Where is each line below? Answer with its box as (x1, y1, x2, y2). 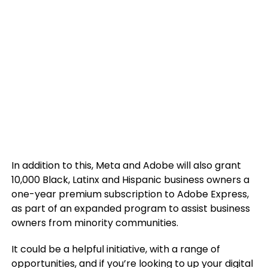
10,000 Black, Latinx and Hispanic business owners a (11, 173, 249, 187)
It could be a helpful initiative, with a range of (11, 242, 220, 256)
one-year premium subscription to (11, 187, 177, 201)
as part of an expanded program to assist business (11, 202, 250, 215)
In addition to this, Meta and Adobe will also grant (11, 159, 241, 172)
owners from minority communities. (11, 216, 178, 230)
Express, (208, 187, 249, 201)
